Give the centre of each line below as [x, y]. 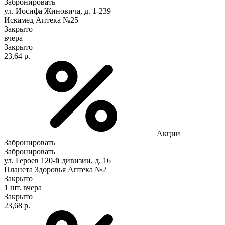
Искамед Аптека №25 [41, 20]
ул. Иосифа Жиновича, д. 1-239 [58, 11]
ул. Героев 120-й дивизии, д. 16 [58, 160]
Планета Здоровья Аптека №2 [55, 169]
